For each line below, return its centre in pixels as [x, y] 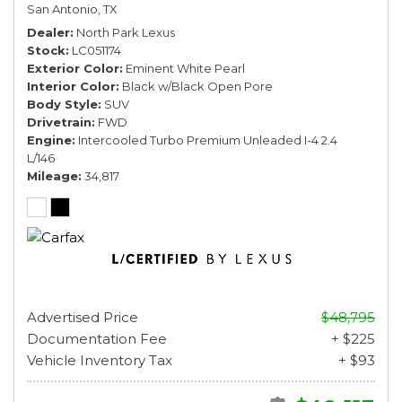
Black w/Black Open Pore [197, 86]
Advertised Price [83, 317]
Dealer [48, 32]
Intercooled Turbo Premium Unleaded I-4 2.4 [208, 140]
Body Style [62, 104]
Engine [49, 140]
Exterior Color [73, 68]
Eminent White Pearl [185, 68]
